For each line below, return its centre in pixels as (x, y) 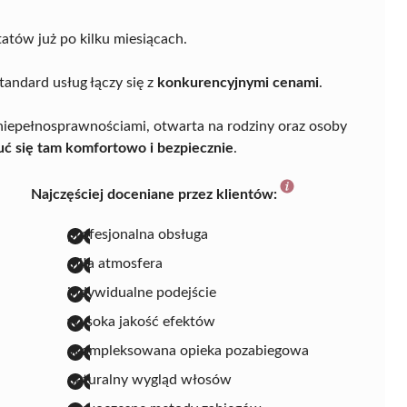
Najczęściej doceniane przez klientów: (154, 194)
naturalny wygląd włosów (149, 379)
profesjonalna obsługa (138, 234)
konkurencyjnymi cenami (238, 82)
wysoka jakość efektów (141, 321)
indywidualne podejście (142, 292)
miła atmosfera (115, 263)
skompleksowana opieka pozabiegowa (188, 350)
